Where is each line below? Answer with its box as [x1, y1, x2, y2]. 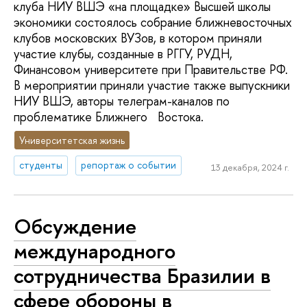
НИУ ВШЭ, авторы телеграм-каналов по [14, 92, 230, 110]
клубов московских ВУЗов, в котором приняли [14, 29, 262, 47]
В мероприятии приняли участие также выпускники [14, 76, 290, 94]
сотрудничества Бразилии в [14, 260, 271, 290]
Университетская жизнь [19, 133, 125, 147]
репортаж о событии [81, 158, 177, 172]
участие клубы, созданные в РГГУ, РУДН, [14, 45, 232, 62]
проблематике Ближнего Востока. [14, 108, 204, 125]
